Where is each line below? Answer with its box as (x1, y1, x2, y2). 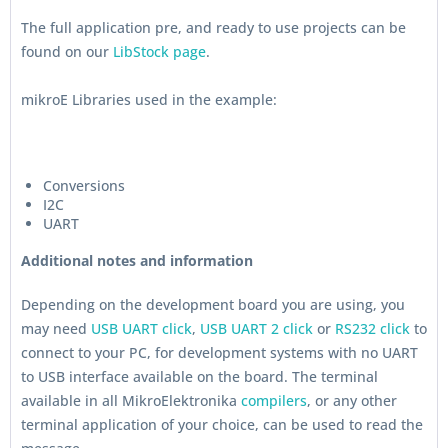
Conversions (43, 176, 125, 195)
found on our (21, 42, 113, 61)
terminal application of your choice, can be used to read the (21, 415, 423, 434)
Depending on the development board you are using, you (21, 295, 405, 314)
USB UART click (91, 319, 192, 338)
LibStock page (113, 42, 206, 61)
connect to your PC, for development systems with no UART (21, 343, 418, 362)
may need (21, 319, 91, 338)
